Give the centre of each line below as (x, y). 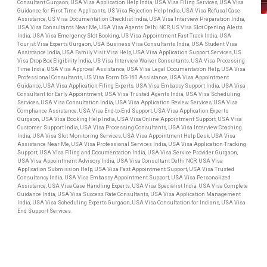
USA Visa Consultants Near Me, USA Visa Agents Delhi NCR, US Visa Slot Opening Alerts (130, 27)
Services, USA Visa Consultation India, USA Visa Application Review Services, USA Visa (128, 103)
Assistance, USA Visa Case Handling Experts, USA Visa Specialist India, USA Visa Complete (133, 186)
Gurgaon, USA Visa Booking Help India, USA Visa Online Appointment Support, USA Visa (130, 119)
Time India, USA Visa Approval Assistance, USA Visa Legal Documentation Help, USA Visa (131, 69)
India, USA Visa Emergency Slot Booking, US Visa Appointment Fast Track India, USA (124, 36)
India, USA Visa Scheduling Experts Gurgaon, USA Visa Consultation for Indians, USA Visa (131, 203)
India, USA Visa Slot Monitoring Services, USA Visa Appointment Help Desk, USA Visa (126, 136)
